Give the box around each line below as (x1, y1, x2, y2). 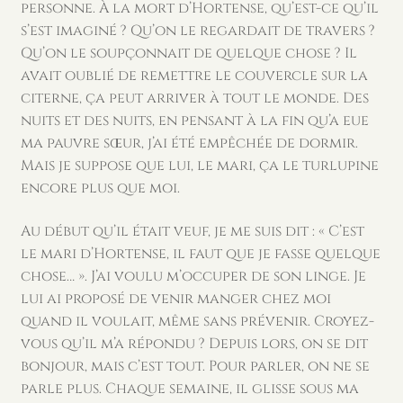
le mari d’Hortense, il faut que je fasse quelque (20, 243, 381, 264)
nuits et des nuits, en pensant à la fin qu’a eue (20, 110, 369, 130)
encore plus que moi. (20, 177, 180, 198)
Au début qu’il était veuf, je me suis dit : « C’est (20, 220, 364, 241)
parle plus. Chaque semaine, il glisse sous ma (20, 378, 359, 399)
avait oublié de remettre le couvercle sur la (20, 65, 368, 85)
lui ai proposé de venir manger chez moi (20, 288, 331, 309)
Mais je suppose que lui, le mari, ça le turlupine (20, 155, 379, 175)
